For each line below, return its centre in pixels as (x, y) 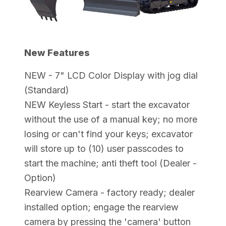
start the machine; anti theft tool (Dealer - (110, 163)
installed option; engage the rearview (101, 207)
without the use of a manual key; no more (111, 119)
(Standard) (47, 90)
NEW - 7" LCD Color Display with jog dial (111, 75)
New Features (57, 52)
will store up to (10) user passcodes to (104, 148)
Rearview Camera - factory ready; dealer (109, 192)
